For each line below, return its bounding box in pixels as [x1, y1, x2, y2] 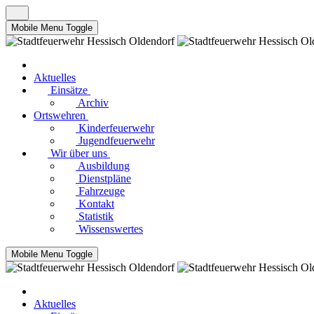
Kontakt [78, 198, 114, 210]
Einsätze [50, 84, 88, 96]
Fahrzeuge [78, 185, 125, 197]
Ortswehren [34, 109, 86, 121]
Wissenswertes [78, 223, 143, 235]
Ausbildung [78, 160, 130, 172]
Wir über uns [50, 147, 107, 159]
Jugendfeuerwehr [78, 135, 155, 146]
